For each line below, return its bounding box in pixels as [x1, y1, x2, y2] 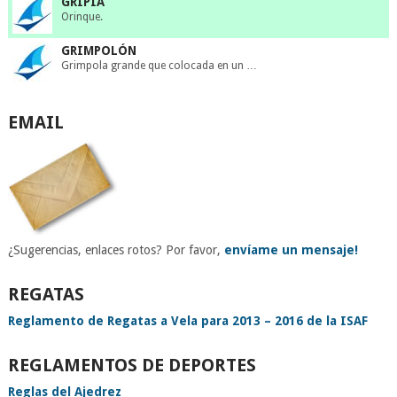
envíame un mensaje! [223, 243, 358, 258]
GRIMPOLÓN [60, 43, 136, 58]
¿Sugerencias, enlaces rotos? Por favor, [7, 243, 224, 258]
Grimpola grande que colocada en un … [60, 59, 257, 73]
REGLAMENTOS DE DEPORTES [7, 354, 256, 377]
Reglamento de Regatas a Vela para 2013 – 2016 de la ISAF [7, 314, 368, 329]
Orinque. [60, 11, 103, 24]
